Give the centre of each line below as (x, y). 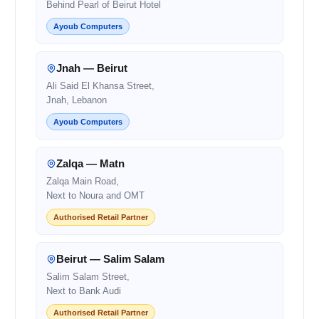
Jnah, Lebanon (77, 100)
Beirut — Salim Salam (110, 258)
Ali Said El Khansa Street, (100, 85)
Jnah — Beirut (92, 68)
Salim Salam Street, (88, 276)
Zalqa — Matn (90, 163)
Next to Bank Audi (84, 291)
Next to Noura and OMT (95, 195)
